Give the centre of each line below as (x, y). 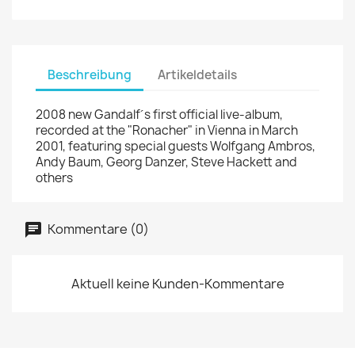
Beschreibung (90, 74)
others (54, 178)
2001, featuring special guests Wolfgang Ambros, (176, 146)
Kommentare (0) (97, 229)
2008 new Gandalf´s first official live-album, (159, 115)
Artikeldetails (198, 74)
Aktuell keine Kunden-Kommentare (177, 284)
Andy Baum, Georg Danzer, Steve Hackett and (166, 162)
